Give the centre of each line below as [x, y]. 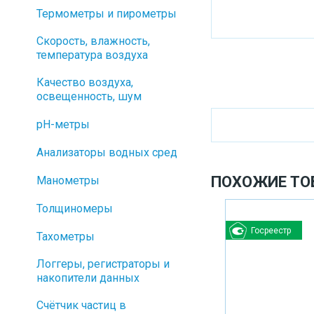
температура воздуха [92, 55]
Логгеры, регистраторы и [103, 264]
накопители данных [88, 278]
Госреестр [271, 231]
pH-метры [63, 124]
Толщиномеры [75, 209]
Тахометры [66, 237]
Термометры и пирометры [107, 14]
